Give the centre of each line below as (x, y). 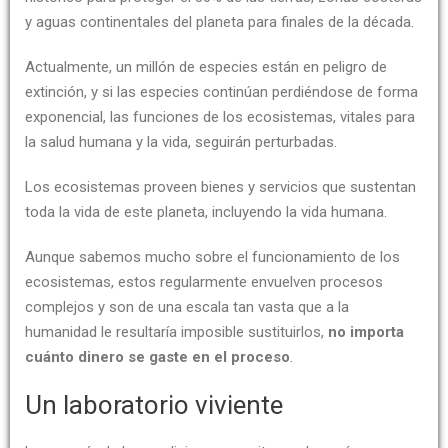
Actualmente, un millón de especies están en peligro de (206, 67)
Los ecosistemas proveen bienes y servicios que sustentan (220, 187)
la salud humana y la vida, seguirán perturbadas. (181, 142)
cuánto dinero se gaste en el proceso (157, 357)
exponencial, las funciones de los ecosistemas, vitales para (220, 117)
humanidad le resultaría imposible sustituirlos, (176, 332)
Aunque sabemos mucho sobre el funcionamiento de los (212, 257)
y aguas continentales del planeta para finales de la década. (219, 22)
